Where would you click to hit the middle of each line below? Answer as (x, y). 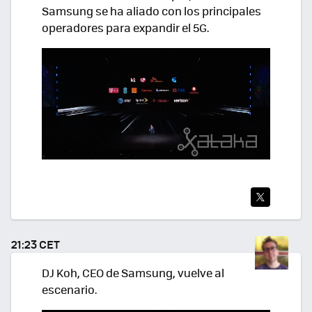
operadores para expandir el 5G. (125, 28)
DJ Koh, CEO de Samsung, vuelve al (133, 273)
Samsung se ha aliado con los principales (151, 11)
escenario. (69, 290)
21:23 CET (36, 244)
